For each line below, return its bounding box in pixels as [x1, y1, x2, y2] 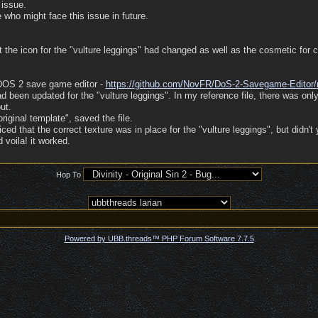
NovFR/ [182, 79, 214, 89]
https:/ [105, 79, 132, 89]
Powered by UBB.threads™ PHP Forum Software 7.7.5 [64, 234, 254, 243]
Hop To [56, 170, 81, 179]
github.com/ [134, 79, 183, 89]
